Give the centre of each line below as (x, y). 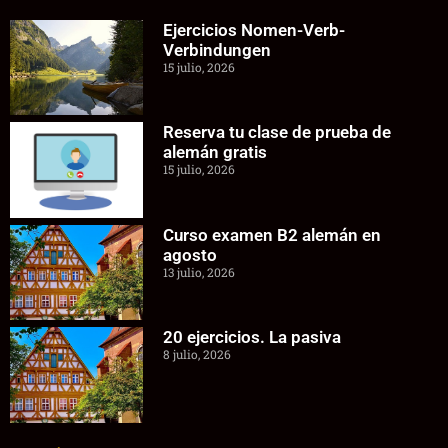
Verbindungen (216, 49)
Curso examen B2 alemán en (271, 234)
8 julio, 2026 (196, 354)
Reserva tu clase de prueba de (276, 132)
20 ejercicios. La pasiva (251, 337)
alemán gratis (214, 152)
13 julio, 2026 (198, 271)
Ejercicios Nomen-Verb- (253, 29)
